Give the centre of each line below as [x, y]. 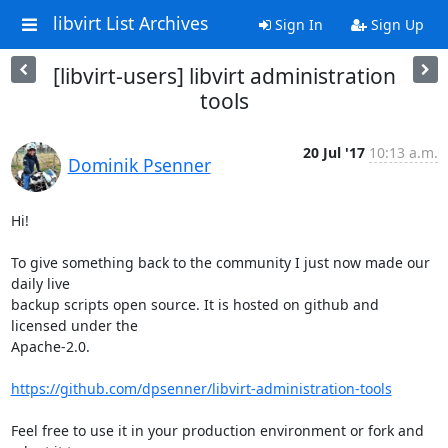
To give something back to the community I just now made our [220, 262]
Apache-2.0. [50, 346]
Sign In [296, 24]
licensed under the [74, 325]
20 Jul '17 [333, 152]
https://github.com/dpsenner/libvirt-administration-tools [201, 388]
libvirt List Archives [130, 23]
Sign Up [395, 24]
